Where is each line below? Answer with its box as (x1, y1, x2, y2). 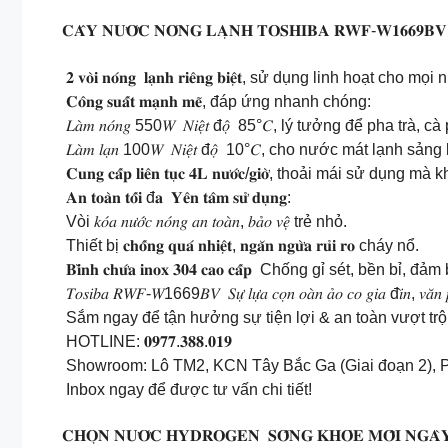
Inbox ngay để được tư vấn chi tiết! (62, 380, 312, 398)
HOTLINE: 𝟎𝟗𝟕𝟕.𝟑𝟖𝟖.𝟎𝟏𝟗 (62, 332, 232, 350)
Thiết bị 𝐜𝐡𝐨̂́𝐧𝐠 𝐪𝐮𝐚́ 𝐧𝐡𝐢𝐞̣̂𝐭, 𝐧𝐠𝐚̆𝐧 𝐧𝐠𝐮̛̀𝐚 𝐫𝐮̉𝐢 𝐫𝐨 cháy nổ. (62, 236, 419, 254)
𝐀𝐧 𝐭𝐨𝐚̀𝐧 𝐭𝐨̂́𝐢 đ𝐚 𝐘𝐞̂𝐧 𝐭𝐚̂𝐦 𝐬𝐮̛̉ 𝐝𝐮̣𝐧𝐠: (62, 188, 291, 206)
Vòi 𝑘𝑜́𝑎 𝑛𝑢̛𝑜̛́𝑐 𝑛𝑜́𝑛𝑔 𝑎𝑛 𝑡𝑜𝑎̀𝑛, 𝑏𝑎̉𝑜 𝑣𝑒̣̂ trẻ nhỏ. (62, 212, 347, 230)
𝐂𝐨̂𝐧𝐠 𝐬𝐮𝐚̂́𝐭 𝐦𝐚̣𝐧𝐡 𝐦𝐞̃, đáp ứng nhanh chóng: (62, 92, 371, 110)
